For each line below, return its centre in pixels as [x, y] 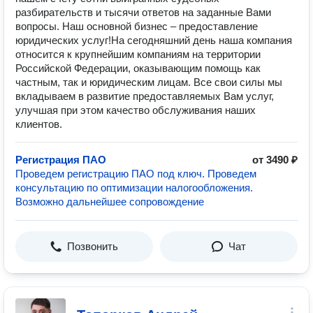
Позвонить [93, 246]
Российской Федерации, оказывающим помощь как [138, 68]
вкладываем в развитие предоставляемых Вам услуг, [145, 96]
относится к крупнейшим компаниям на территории [138, 54]
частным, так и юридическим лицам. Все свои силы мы [149, 82]
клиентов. [39, 124]
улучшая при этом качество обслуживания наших [136, 110]
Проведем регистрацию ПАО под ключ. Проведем [136, 174]
